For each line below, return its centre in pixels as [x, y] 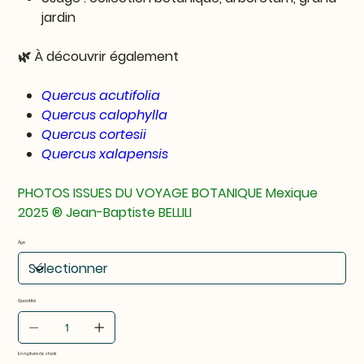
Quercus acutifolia [101, 96]
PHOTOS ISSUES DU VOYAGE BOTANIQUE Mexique [168, 193]
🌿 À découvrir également [99, 57]
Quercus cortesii [94, 135]
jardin [59, 18]
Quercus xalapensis [105, 154]
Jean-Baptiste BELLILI [129, 213]
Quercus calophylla [105, 115]
